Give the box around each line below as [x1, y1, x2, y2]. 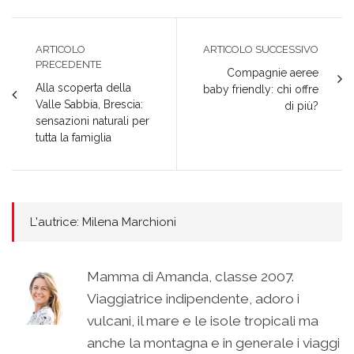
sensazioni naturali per [36, 114, 149, 127]
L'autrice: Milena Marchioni [30, 214, 176, 229]
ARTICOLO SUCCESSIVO [203, 43, 318, 55]
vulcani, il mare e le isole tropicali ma [87, 312, 318, 329]
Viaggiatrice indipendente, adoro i [87, 290, 299, 307]
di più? [284, 99, 318, 112]
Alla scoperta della [36, 81, 131, 94]
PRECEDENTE [36, 58, 102, 70]
